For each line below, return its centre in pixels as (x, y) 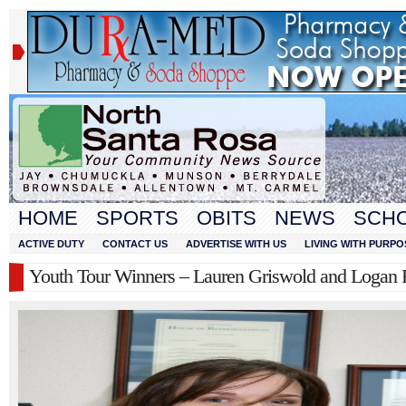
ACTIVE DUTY (51, 244)
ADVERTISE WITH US (236, 244)
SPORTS (137, 218)
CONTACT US (135, 244)
